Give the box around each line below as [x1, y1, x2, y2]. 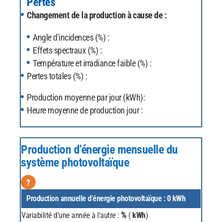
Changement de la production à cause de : [27, 9, 166, 20]
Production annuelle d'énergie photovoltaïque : [26, 193, 167, 203]
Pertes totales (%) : [27, 70, 87, 81]
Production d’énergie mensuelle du [21, 142, 178, 157]
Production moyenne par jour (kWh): [27, 92, 145, 103]
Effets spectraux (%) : [33, 45, 102, 55]
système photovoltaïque [21, 155, 129, 169]
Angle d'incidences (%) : [33, 32, 109, 43]
